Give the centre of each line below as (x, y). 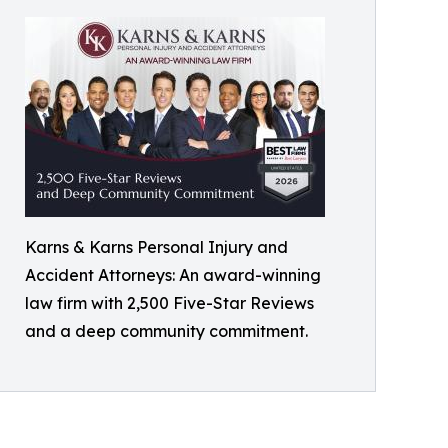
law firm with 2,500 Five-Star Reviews (169, 303)
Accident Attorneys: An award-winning (173, 275)
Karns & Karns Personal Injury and (156, 247)
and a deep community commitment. (166, 331)
